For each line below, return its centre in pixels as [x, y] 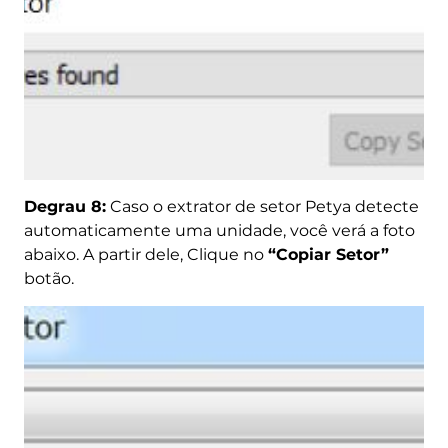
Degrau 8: [64, 206]
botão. [48, 278]
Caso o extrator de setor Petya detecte [262, 206]
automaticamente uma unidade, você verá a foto [219, 230]
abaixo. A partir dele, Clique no [145, 254]
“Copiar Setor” [328, 254]
